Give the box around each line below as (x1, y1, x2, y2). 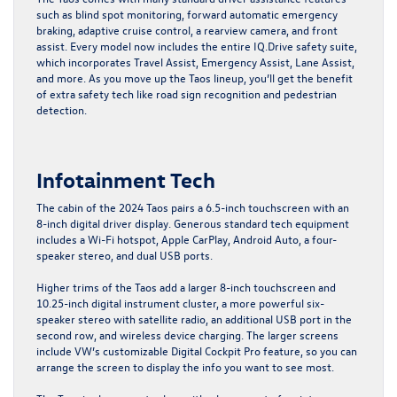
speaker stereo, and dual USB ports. (36, 246, 213, 262)
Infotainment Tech (36, 165, 215, 192)
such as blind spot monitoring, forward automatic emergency (36, 5, 338, 21)
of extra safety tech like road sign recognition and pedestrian (36, 85, 337, 101)
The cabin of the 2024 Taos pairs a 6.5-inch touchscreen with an (36, 198, 349, 214)
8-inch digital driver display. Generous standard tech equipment (36, 214, 349, 230)
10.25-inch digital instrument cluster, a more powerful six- (36, 294, 324, 310)
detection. (36, 101, 87, 117)
